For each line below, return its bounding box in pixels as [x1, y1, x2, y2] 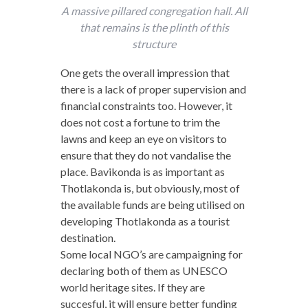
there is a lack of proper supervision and [60, 82, 246, 96]
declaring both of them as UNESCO [60, 263, 228, 277]
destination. [60, 230, 115, 244]
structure [132, 36, 176, 50]
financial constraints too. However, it [60, 98, 232, 112]
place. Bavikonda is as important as [60, 164, 225, 178]
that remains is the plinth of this [79, 20, 229, 34]
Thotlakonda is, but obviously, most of [60, 181, 240, 195]
